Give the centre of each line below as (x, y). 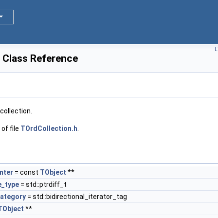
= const (27, 173)
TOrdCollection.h (49, 129)
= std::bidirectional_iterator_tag (76, 197)
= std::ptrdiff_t (43, 185)
